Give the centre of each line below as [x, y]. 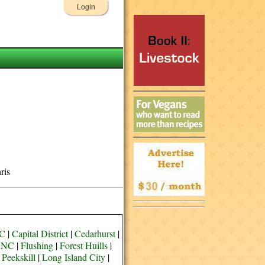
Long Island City [74, 257]
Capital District [40, 233]
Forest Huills [83, 245]
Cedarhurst [95, 233]
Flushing [37, 245]
